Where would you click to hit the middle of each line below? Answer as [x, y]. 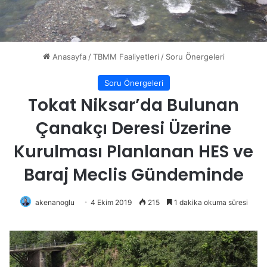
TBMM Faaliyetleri [126, 56]
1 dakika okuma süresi [210, 202]
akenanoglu [55, 202]
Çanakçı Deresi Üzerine [133, 128]
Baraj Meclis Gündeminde [133, 175]
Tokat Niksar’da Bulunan [133, 105]
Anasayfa [68, 56]
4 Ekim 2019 [111, 202]
